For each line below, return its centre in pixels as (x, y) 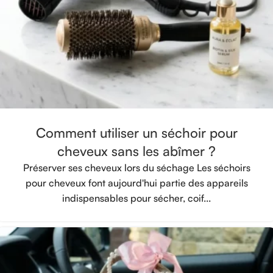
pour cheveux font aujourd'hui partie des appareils (136, 183)
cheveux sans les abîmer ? (136, 151)
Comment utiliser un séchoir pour (136, 132)
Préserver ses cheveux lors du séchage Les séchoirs (136, 167)
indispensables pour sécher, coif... (136, 198)
